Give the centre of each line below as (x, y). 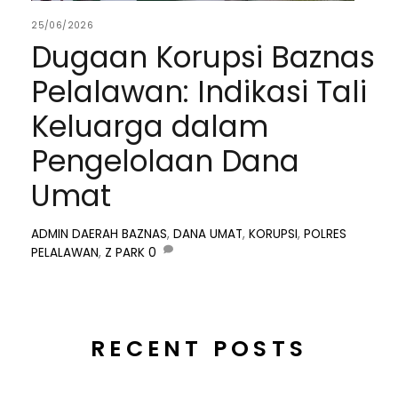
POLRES (326, 235)
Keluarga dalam (150, 126)
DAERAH (96, 235)
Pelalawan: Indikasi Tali (199, 92)
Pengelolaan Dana (166, 161)
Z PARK (125, 253)
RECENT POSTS (199, 349)
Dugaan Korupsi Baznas (203, 57)
